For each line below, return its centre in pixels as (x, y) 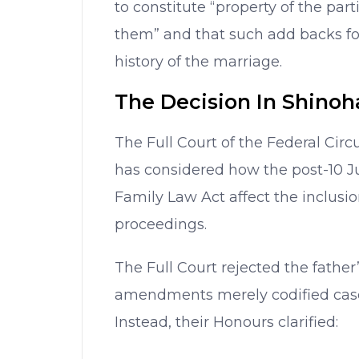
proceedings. (161, 224)
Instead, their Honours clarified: (226, 322)
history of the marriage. (198, 62)
